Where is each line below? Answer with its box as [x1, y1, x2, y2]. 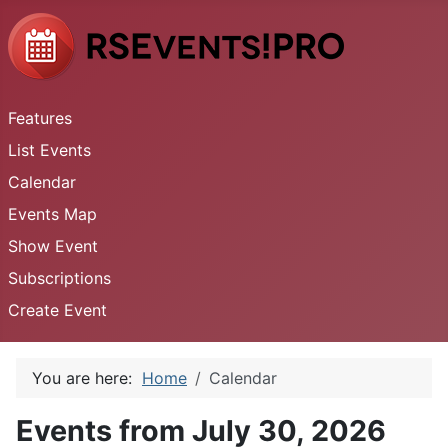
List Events [8, 140, 91, 160]
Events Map [8, 204, 97, 224]
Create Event [8, 300, 107, 320]
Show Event [8, 236, 98, 256]
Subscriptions [8, 268, 111, 288]
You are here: [32, 368, 142, 388]
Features [8, 108, 72, 128]
